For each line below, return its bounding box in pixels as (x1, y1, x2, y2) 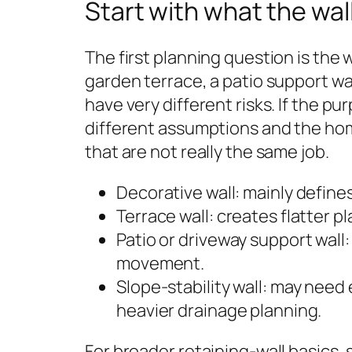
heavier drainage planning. (116, 299, 322, 323)
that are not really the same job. (85, 140, 329, 164)
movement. (116, 251, 205, 276)
